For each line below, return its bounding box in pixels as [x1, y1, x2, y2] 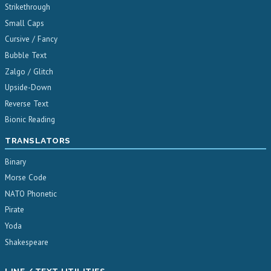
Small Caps [5, 18, 44, 28]
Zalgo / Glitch [5, 66, 53, 77]
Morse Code [5, 172, 47, 183]
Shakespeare [5, 237, 48, 247]
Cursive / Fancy [5, 34, 57, 45]
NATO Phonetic [5, 188, 57, 199]
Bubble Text [5, 50, 47, 60]
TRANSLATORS [5, 135, 71, 146]
